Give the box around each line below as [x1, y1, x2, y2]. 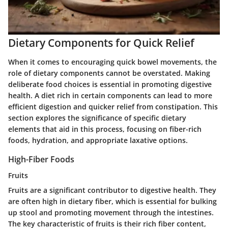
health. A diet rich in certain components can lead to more [8, 91, 212, 101]
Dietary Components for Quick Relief [8, 35, 194, 50]
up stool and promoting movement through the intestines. [8, 208, 214, 218]
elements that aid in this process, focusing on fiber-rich [8, 124, 202, 134]
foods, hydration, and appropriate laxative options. [8, 135, 188, 146]
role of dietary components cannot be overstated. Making [8, 68, 210, 78]
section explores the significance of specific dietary [8, 113, 186, 123]
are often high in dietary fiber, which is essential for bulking [8, 196, 217, 207]
